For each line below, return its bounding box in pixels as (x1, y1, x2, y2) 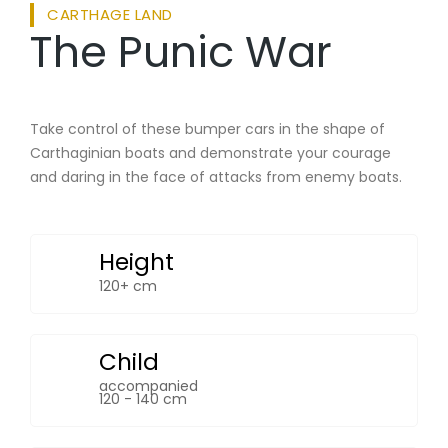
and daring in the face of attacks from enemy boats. (30, 166, 402, 187)
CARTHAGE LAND (47, 3, 173, 25)
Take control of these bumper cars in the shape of (30, 118, 385, 139)
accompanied (99, 375, 198, 396)
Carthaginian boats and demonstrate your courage (30, 142, 391, 163)
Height (99, 245, 174, 278)
